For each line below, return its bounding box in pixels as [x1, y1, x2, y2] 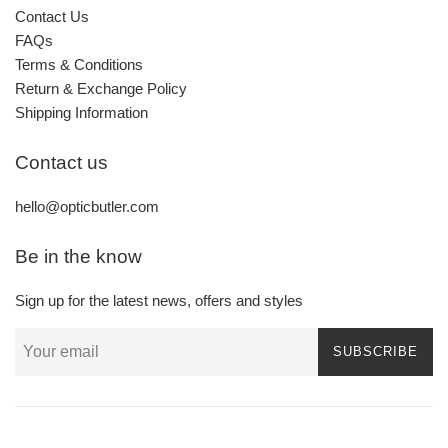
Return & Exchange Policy [15, 79, 187, 97]
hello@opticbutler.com [15, 197, 159, 215]
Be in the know [15, 245, 142, 267]
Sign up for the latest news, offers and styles [15, 291, 303, 309]
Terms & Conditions [15, 55, 143, 73]
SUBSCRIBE [333, 343, 418, 359]
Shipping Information [15, 103, 148, 121]
